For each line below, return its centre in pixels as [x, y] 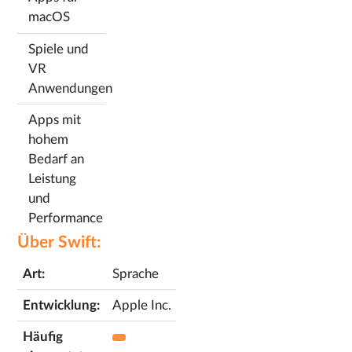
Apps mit [55, 120]
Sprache [136, 273]
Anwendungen [71, 88]
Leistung [53, 179]
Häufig [43, 336]
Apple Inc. [142, 305]
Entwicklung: [62, 305]
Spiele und [59, 49]
